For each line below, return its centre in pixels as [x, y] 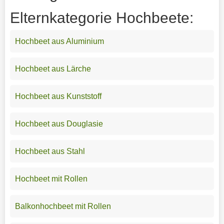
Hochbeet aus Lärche [53, 68]
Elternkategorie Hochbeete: [101, 17]
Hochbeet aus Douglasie [59, 123]
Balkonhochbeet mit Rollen [63, 206]
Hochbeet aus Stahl [50, 151]
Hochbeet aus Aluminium [59, 41]
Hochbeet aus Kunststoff [58, 96]
